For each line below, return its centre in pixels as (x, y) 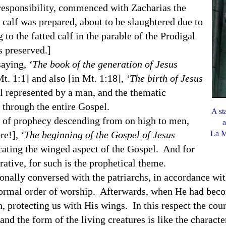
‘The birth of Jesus (164, 78)
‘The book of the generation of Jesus (103, 64)
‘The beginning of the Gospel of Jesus (98, 135)
